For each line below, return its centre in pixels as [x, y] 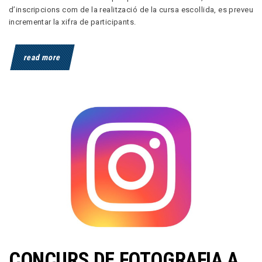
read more [42, 58]
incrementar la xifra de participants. [73, 22]
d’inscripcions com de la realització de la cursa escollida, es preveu [131, 10]
